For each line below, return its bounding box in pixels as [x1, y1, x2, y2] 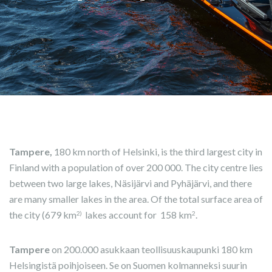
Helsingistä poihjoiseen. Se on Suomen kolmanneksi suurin [9, 259, 247, 271]
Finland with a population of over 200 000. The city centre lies [9, 161, 263, 173]
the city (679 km [9, 209, 76, 220]
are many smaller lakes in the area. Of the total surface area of [9, 193, 263, 205]
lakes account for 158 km [83, 209, 192, 220]
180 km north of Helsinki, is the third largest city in [52, 146, 262, 157]
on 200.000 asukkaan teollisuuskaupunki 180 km [50, 243, 253, 255]
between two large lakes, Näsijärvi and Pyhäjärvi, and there [9, 177, 252, 189]
